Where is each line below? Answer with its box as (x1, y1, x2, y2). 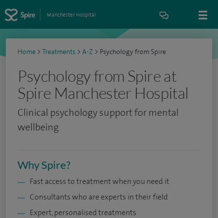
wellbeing (18, 121, 59, 133)
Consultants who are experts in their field (30, 192, 168, 202)
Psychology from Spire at (18, 66, 177, 85)
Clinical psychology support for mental (18, 106, 179, 119)
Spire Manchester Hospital (18, 83, 189, 102)
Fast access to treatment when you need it (30, 176, 169, 186)
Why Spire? (18, 158, 71, 171)
